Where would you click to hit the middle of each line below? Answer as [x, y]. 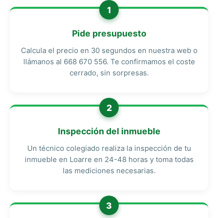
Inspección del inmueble [109, 131]
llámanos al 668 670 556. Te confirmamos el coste [109, 62]
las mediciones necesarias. [109, 171]
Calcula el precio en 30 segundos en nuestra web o [109, 51]
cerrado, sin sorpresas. [109, 73]
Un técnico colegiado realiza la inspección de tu [109, 148]
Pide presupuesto [109, 33]
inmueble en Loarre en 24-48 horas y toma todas [109, 160]
